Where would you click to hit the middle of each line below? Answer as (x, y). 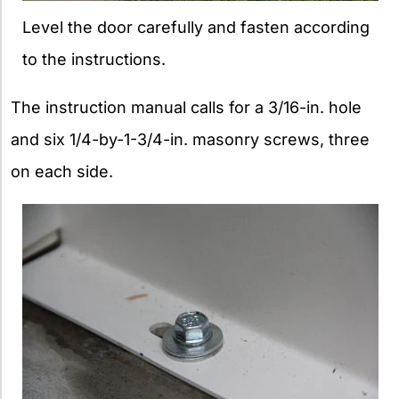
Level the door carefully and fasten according (196, 28)
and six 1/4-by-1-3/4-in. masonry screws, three (190, 140)
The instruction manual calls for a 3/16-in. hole (186, 108)
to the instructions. (94, 60)
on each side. (62, 172)
